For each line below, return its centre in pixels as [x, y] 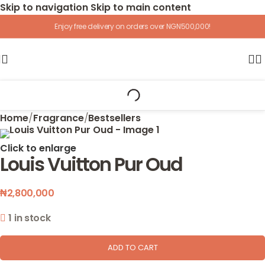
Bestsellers [115, 118]
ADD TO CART [132, 248]
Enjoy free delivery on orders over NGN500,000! [132, 26]
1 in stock [30, 218]
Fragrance [58, 118]
